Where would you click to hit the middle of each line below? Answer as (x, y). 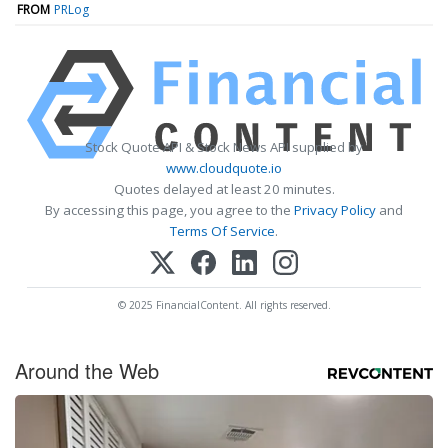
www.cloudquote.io (224, 167)
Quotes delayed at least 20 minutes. (224, 188)
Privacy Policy (335, 209)
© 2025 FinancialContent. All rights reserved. (224, 304)
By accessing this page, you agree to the (169, 209)
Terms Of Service (222, 230)
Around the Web (87, 370)
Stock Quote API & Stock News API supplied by (224, 146)
